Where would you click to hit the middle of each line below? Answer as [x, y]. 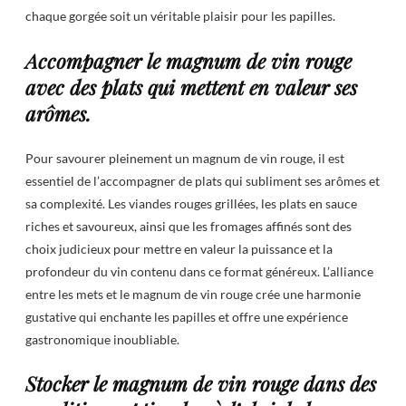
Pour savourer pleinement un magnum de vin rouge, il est [185, 159]
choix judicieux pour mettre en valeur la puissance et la [179, 249]
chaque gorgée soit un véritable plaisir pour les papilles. [180, 16]
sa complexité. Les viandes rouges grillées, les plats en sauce [191, 204]
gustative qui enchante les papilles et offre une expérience [187, 317]
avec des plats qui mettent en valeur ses [191, 87]
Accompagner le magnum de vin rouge [188, 60]
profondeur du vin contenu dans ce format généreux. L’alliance [199, 272]
